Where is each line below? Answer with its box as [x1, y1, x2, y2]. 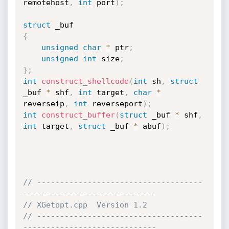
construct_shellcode [41, 77, 129, 86]
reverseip [22, 99, 64, 108]
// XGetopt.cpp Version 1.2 [22, 200, 147, 210]
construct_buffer [41, 110, 115, 120]
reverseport [87, 99, 143, 108]
